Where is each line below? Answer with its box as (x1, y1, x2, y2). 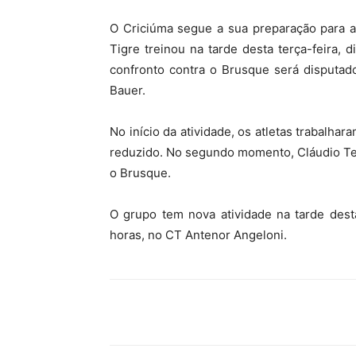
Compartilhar (147, 307, 206, 319)
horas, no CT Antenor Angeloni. (110, 227, 287, 243)
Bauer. (110, 83, 145, 99)
